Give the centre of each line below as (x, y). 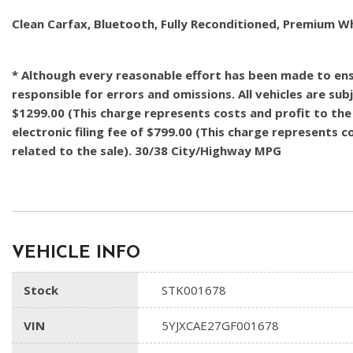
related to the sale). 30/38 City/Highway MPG (147, 150)
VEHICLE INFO (76, 253)
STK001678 (194, 290)
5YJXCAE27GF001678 (220, 325)
